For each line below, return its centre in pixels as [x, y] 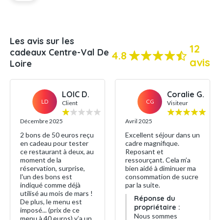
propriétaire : [157, 207]
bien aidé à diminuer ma [161, 168]
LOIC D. [76, 94]
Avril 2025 [139, 121]
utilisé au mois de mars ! [56, 193]
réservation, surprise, [53, 168]
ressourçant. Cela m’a [158, 160]
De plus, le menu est [51, 202]
